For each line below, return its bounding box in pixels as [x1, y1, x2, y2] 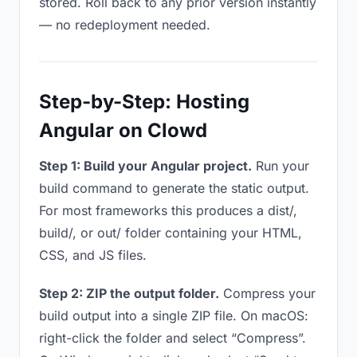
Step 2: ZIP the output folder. [39, 285, 219, 301]
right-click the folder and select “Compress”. [39, 330, 306, 346]
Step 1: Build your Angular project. [39, 158, 252, 174]
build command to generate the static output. [39, 180, 309, 196]
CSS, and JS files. [39, 247, 147, 263]
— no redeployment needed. [39, 17, 210, 33]
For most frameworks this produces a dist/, [39, 202, 297, 218]
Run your [252, 158, 309, 174]
